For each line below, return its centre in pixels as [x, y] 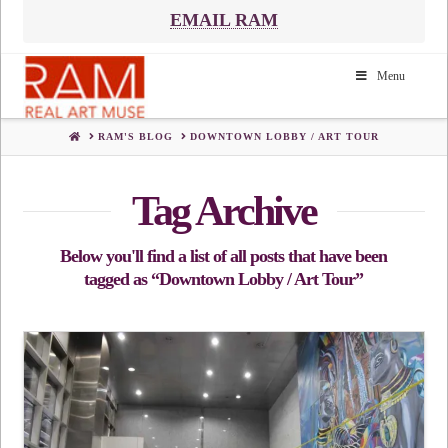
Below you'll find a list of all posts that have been [224, 255]
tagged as [118, 278]
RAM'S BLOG [135, 137]
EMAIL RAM [223, 19]
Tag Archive [223, 210]
